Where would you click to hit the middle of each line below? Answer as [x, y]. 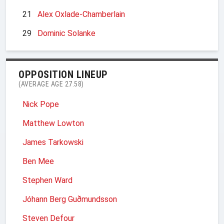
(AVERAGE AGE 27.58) [51, 84]
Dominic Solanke [66, 33]
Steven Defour [48, 218]
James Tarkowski [53, 142]
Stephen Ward [47, 180]
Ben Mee [38, 161]
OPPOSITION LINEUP [63, 74]
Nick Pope [41, 104]
